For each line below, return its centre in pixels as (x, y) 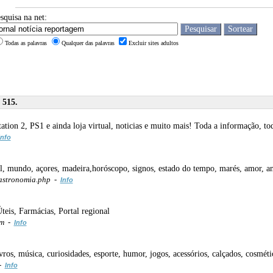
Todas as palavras (27, 43)
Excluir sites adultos (153, 43)
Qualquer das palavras (89, 43)
